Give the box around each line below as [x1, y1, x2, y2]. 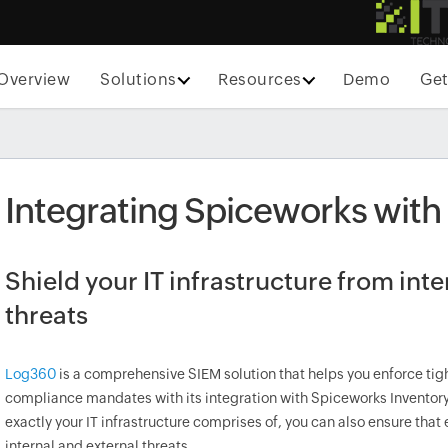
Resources [218, 70, 302, 89]
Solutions [100, 70, 177, 89]
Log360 [5, 366, 56, 382]
